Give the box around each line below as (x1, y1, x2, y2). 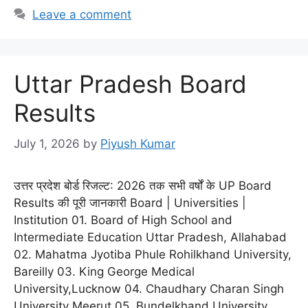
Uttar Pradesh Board (14, 69, 247, 98)
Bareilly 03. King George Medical (14, 264, 195, 278)
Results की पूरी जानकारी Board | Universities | (14, 195, 246, 210)
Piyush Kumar (100, 136, 175, 151)
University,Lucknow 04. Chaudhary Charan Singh (14, 281, 284, 296)
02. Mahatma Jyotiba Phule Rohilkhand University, (14, 247, 291, 261)
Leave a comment (32, 8, 132, 21)
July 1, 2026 (14, 136, 80, 151)
